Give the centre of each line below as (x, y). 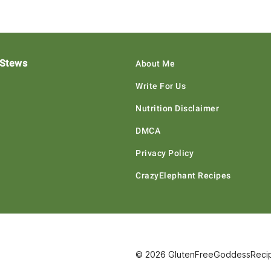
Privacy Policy (165, 153)
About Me (155, 64)
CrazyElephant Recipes (183, 176)
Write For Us (161, 86)
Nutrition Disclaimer (177, 109)
